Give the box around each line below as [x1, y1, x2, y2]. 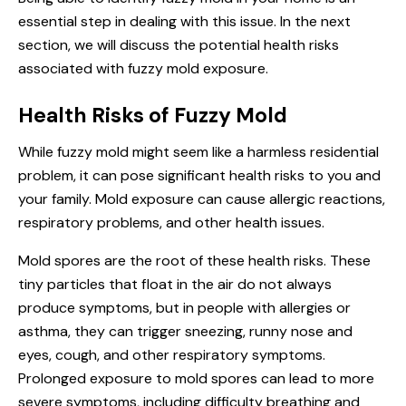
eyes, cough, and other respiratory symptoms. [18, 344, 325, 364]
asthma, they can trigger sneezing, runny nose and [18, 321, 353, 341]
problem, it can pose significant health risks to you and [18, 165, 381, 185]
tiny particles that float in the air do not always [18, 274, 332, 294]
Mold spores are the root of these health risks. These [18, 250, 371, 270]
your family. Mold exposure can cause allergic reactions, [18, 188, 385, 208]
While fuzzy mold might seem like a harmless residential [18, 141, 379, 161]
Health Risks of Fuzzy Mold [18, 101, 287, 129]
